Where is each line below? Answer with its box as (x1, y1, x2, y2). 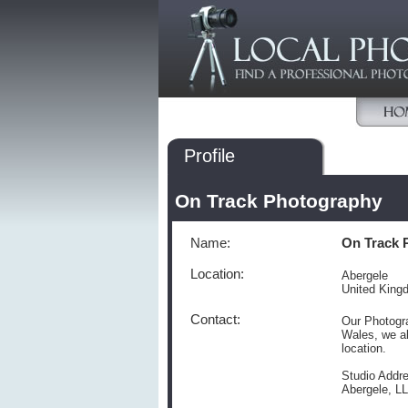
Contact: (190, 312, 240, 327)
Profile (184, 146, 235, 166)
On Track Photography (175, 190, 382, 212)
